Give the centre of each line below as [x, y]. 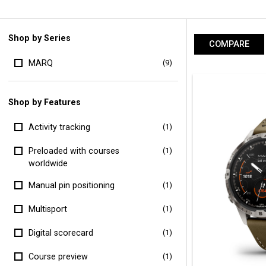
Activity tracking [59, 127]
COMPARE [229, 44]
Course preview [58, 257]
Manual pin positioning [71, 186]
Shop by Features [45, 102]
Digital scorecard [61, 233]
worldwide [48, 164]
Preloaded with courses [74, 151]
